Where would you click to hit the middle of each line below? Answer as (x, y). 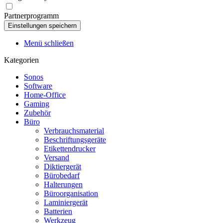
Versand (56, 158)
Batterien (58, 211)
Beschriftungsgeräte (75, 140)
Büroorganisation (71, 193)
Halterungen (63, 184)
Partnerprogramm (31, 16)
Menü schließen (49, 43)
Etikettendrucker (70, 149)
